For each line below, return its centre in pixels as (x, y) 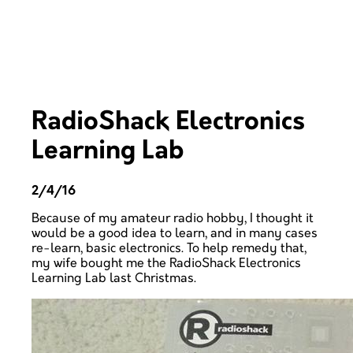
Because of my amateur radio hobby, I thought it (173, 218)
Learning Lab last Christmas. (114, 278)
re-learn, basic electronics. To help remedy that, (169, 248)
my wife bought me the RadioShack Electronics (166, 263)
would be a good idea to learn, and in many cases (175, 233)
